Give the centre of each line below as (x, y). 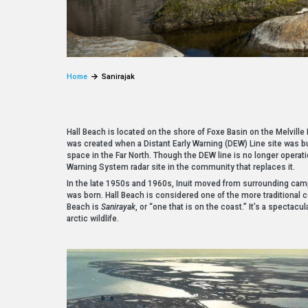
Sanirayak (119, 207)
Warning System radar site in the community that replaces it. (181, 167)
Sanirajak (119, 77)
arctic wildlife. (93, 218)
